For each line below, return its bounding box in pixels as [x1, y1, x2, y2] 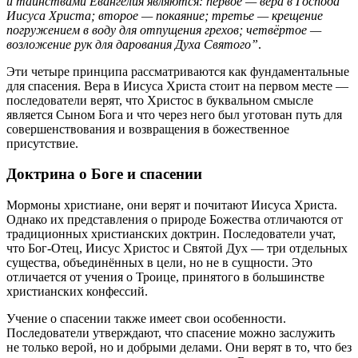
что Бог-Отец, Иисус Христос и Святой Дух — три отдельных [6, 241, 348, 255]
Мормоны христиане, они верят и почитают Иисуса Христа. [6, 197, 337, 212]
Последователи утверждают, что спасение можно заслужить [6, 325, 335, 340]
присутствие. [6, 136, 78, 150]
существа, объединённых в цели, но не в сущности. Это [6, 255, 312, 269]
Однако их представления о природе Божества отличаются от [6, 212, 343, 226]
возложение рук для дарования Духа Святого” [6, 37, 258, 51]
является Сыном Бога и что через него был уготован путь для [6, 107, 342, 121]
